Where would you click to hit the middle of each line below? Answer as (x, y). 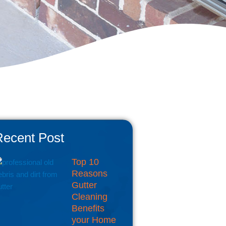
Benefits (88, 208)
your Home (94, 220)
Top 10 (85, 162)
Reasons (89, 174)
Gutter (84, 185)
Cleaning (89, 197)
